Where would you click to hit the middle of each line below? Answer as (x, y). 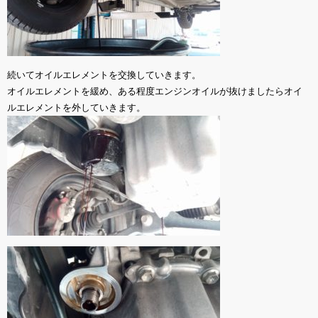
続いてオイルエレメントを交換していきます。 (104, 75)
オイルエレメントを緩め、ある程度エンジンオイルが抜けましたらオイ (155, 91)
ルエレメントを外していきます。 (76, 108)
